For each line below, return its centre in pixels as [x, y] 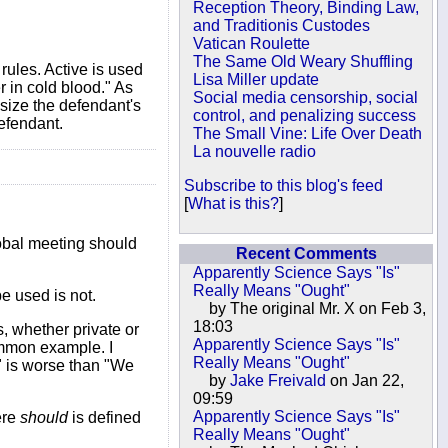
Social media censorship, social [306, 97]
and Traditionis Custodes [282, 25]
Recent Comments [306, 253]
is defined [104, 417]
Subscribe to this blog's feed [283, 185]
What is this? [233, 203]
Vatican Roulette [252, 43]
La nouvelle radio [255, 151]
